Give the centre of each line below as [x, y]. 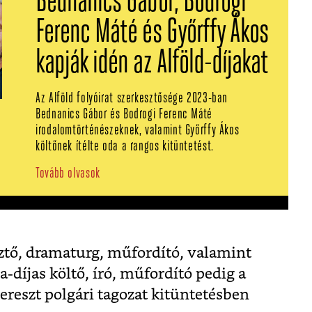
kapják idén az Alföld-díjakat [152, 64]
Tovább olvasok [68, 174]
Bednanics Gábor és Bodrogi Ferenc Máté [124, 115]
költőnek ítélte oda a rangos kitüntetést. [125, 147]
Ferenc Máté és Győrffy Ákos [152, 34]
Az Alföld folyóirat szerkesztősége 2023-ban [132, 99]
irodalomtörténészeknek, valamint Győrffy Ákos [138, 131]
